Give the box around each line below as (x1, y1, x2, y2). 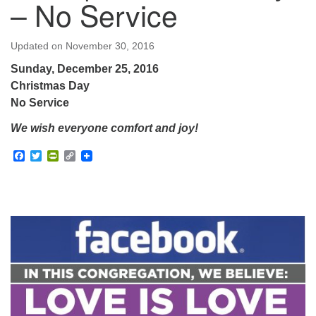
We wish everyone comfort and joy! (11, 122, 198, 134)
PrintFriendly (59, 150, 123, 162)
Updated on (11, 40, 66, 51)
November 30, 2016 (66, 40, 154, 51)
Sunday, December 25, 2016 (11, 63, 159, 75)
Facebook (25, 150, 75, 162)
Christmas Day (11, 80, 90, 92)
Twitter (42, 150, 75, 162)
